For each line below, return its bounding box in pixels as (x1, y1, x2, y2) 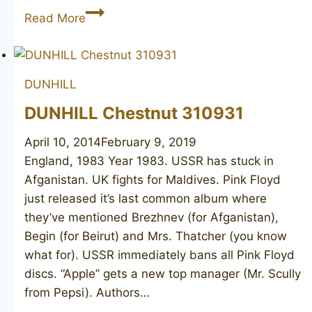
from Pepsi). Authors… (24, 285, 150, 299)
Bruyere (85, 22, 128, 37)
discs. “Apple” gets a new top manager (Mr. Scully (24, 266, 301, 281)
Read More (24, 10, 86, 25)
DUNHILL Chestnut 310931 (24, 102, 244, 123)
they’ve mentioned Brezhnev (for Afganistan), (24, 210, 279, 224)
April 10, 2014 (24, 134, 101, 149)
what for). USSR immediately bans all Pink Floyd (24, 247, 295, 262)
